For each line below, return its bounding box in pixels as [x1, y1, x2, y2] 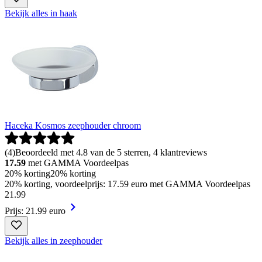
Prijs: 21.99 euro [5, 206, 65, 216]
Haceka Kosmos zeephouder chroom [5, 120, 141, 131]
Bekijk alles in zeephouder [5, 236, 102, 246]
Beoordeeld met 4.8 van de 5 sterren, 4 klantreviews [15, 147, 207, 158]
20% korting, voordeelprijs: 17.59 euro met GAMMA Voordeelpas [5, 179, 250, 189]
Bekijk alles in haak [5, 8, 77, 19]
